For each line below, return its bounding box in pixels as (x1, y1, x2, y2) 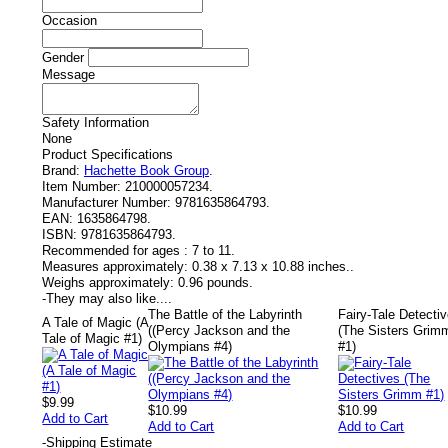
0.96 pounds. (178, 275, 253, 290)
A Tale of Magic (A (42, 315, 149, 330)
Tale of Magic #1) (42, 331, 143, 346)
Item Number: (42, 179, 121, 194)
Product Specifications (42, 147, 173, 162)
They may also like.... (46, 291, 172, 306)
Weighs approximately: (42, 275, 174, 290)
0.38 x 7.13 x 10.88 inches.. (192, 259, 354, 274)
